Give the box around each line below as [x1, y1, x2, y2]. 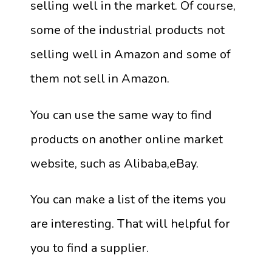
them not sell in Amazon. [30, 70, 169, 87]
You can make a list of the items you [30, 191, 226, 208]
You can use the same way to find [30, 106, 212, 123]
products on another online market [30, 131, 223, 148]
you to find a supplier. [30, 239, 149, 256]
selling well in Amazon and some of [30, 46, 231, 63]
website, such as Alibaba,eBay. [30, 155, 199, 172]
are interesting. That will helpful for [30, 215, 230, 232]
